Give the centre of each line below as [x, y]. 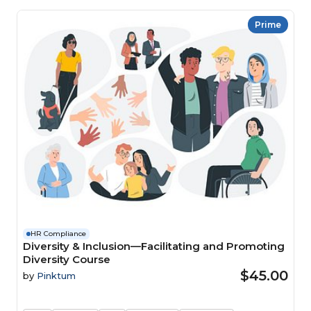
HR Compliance [58, 234]
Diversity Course [67, 259]
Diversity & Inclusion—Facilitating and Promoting [154, 246]
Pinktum [56, 276]
